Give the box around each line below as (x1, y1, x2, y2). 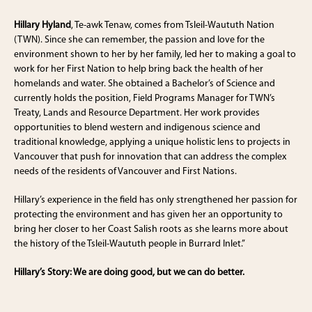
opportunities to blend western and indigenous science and (14, 123, 260, 134)
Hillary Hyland (14, 20, 71, 31)
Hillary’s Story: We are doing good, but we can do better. (14, 267, 244, 279)
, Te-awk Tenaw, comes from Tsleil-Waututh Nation (71, 20, 274, 31)
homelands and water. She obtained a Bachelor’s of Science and (14, 79, 275, 90)
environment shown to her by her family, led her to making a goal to (14, 49, 296, 61)
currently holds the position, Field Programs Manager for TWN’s (14, 93, 275, 104)
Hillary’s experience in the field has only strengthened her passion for (14, 195, 297, 206)
